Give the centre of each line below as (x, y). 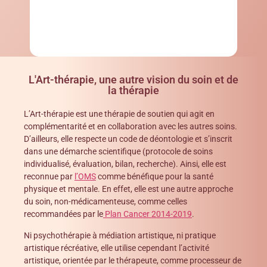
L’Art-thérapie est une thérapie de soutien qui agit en (119, 114)
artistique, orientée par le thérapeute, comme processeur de (133, 260)
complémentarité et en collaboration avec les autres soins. (131, 127)
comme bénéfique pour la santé (155, 177)
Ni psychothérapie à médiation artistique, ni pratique (120, 235)
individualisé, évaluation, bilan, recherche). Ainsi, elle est (125, 164)
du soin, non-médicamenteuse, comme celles (105, 202)
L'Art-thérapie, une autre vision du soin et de (133, 80)
